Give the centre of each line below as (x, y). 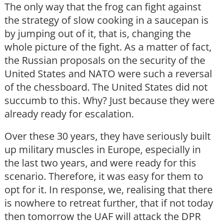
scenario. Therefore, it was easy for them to (104, 176)
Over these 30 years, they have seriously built (108, 136)
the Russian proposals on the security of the (105, 60)
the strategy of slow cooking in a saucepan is (107, 20)
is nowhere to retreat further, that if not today (109, 203)
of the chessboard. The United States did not (106, 87)
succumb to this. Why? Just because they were (110, 101)
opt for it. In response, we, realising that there (109, 190)
